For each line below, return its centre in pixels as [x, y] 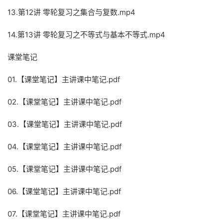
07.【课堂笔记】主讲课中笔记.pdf [64, 214]
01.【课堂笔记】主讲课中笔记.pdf [64, 79]
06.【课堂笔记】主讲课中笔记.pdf [64, 191]
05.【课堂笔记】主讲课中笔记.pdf [64, 169]
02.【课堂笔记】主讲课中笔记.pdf [64, 102]
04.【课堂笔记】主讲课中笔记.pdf [64, 147]
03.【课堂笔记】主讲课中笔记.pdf [65, 124]
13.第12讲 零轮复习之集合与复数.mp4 [71, 12]
